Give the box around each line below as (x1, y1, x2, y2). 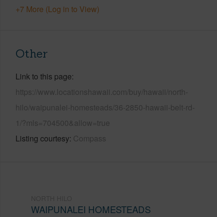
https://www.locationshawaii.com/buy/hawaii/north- (15, 86, 188, 97)
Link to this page (15, 70, 72, 82)
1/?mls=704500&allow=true (15, 117, 110, 128)
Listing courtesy (15, 132, 69, 144)
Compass (73, 132, 106, 144)
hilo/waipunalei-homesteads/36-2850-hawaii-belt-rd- (15, 101, 195, 113)
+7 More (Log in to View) (15, 3, 99, 15)
